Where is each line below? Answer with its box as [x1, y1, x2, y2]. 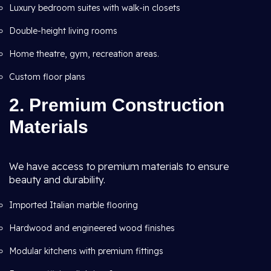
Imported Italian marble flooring [9, 200, 138, 211]
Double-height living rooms [9, 25, 117, 36]
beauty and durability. [9, 174, 105, 186]
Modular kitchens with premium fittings [9, 246, 163, 256]
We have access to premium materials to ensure [9, 160, 229, 172]
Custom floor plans [9, 71, 85, 82]
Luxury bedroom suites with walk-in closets [9, 2, 180, 13]
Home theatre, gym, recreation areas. [9, 48, 159, 59]
